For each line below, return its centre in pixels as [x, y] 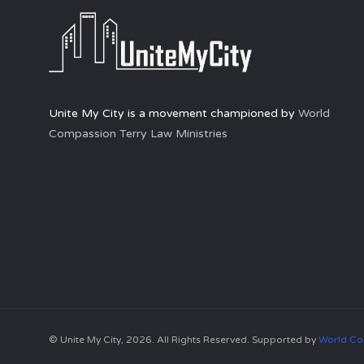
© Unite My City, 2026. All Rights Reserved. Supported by [184, 340]
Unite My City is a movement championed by [173, 114]
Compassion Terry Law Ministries [138, 134]
